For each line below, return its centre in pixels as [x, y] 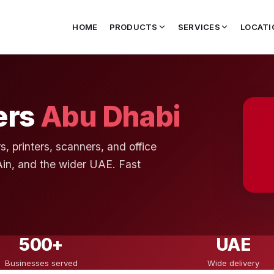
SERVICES [199, 27]
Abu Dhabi [110, 116]
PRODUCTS [133, 27]
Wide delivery [233, 263]
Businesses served [41, 263]
